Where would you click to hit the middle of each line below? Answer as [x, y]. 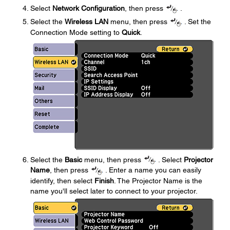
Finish [104, 181]
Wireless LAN [87, 21]
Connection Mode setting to [76, 32]
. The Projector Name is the [158, 181]
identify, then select [62, 181]
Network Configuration [89, 8]
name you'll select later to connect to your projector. [114, 191]
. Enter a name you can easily [152, 170]
